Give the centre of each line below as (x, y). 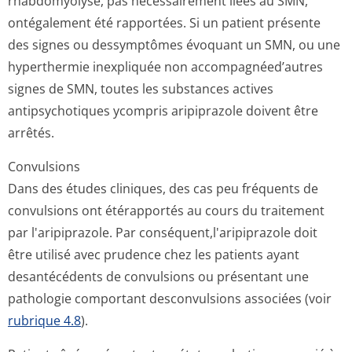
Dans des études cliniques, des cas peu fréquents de (163, 189)
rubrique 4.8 (44, 321)
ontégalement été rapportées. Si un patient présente (164, 23)
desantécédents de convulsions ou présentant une (158, 277)
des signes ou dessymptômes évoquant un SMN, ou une (174, 45)
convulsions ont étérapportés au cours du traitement (166, 211)
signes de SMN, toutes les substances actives (141, 89)
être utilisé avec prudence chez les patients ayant (154, 255)
